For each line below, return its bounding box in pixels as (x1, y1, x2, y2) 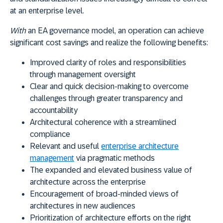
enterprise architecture (101, 141, 179, 150)
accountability (30, 106, 78, 114)
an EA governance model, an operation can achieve (28, 26, 204, 35)
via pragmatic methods (74, 153, 155, 162)
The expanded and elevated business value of (30, 165, 192, 174)
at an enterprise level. (10, 6, 84, 15)
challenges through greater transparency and (30, 94, 183, 103)
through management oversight (30, 70, 136, 79)
